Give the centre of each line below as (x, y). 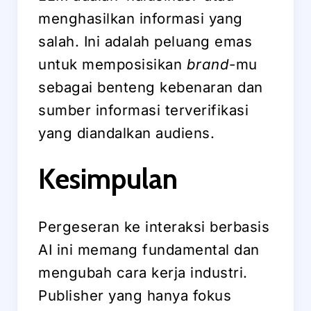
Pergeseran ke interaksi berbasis (154, 227)
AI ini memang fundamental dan (149, 250)
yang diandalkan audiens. (126, 133)
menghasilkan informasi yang (141, 18)
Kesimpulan (108, 179)
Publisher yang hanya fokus (135, 296)
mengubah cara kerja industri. (143, 273)
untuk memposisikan (112, 64)
